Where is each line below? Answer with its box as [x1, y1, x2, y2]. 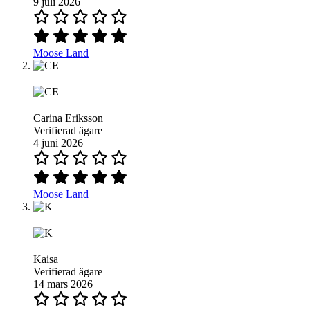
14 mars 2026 [33, 278, 93, 291]
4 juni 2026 [33, 137, 83, 149]
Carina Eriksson [33, 112, 103, 125]
